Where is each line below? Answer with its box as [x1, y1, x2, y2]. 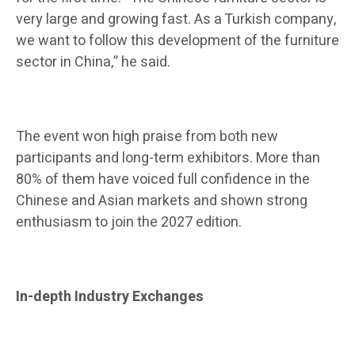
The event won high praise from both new [16, 126, 278, 148]
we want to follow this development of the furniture [16, 30, 339, 52]
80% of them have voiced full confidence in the [16, 169, 310, 191]
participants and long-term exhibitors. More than [16, 147, 320, 170]
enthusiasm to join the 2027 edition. [16, 212, 242, 234]
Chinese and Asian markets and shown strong [16, 190, 307, 212]
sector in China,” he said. [16, 52, 170, 74]
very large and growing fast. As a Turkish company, [16, 9, 336, 31]
